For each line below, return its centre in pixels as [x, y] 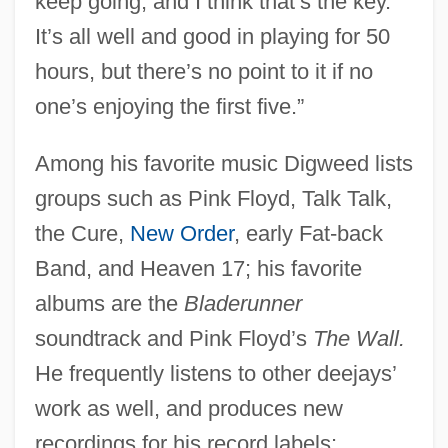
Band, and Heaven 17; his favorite [198, 268]
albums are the [109, 303]
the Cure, [82, 233]
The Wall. [358, 338]
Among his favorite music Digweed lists [223, 163]
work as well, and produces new [188, 408]
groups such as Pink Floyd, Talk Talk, [213, 198]
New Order [181, 233]
